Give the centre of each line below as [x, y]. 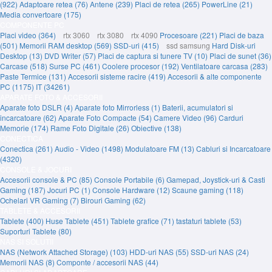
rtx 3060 [75, 35]
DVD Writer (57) [71, 56]
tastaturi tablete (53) [209, 221]
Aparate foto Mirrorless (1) [118, 107]
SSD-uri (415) [137, 45]
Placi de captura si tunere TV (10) [154, 56]
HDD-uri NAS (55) [160, 252]
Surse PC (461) [76, 66]
